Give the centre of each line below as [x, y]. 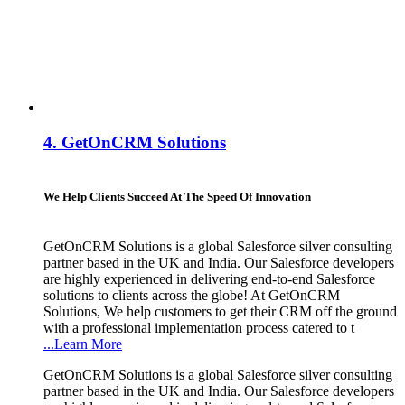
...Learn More [83, 344]
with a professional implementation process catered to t [199, 327]
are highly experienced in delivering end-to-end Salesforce [209, 278]
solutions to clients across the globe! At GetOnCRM [192, 295]
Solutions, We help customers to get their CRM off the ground [220, 311]
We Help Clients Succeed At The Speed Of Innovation [177, 196]
